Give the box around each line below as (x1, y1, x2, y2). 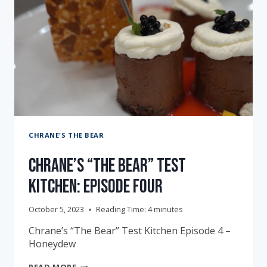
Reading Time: (96, 204, 146, 215)
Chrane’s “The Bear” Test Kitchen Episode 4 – (29, 224, 231, 238)
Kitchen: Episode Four (29, 175, 163, 198)
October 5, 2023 (29, 204, 84, 215)
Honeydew (29, 237, 76, 251)
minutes (154, 204, 183, 215)
